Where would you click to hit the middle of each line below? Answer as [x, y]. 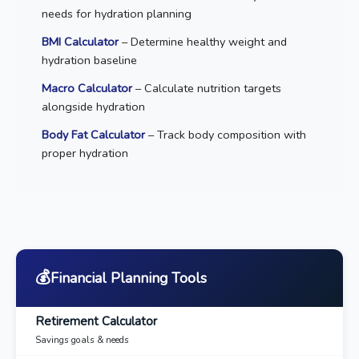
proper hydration [85, 153]
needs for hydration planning [117, 14]
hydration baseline [89, 60]
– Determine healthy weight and [203, 42]
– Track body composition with [226, 135]
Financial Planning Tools [129, 278]
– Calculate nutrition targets [207, 88]
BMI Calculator [80, 42]
